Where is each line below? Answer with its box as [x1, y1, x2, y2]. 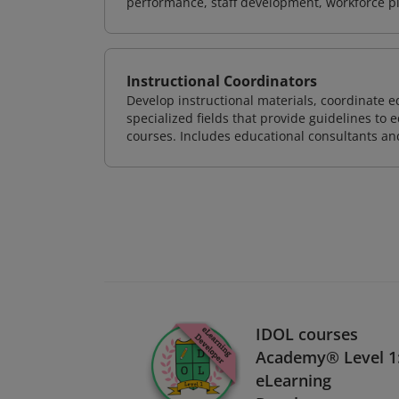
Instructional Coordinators [126, 71, 317, 91]
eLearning [256, 369, 331, 391]
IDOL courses [256, 322, 358, 345]
